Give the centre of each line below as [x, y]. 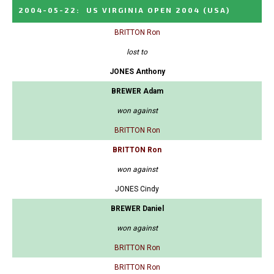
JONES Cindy [137, 189]
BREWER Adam [137, 91]
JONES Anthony [137, 72]
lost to [137, 52]
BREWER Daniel [137, 209]
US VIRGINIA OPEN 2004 [143, 10]
